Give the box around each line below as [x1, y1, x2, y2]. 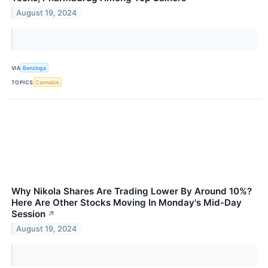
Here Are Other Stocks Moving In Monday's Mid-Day [11, 197, 242, 209]
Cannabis [35, 78, 60, 86]
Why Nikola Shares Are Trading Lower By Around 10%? [11, 185, 252, 197]
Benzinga [23, 64, 47, 71]
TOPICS [11, 78, 33, 86]
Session [11, 208, 45, 220]
